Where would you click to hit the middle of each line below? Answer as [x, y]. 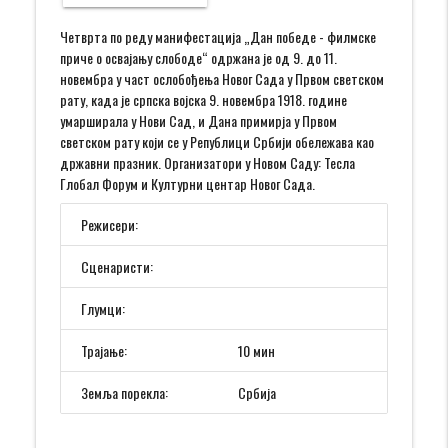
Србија [257, 393]
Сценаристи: [117, 267]
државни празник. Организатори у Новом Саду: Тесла [208, 163]
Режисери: [110, 225]
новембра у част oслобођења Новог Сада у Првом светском [222, 79]
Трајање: [104, 351]
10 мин [256, 351]
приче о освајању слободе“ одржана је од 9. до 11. [199, 58]
